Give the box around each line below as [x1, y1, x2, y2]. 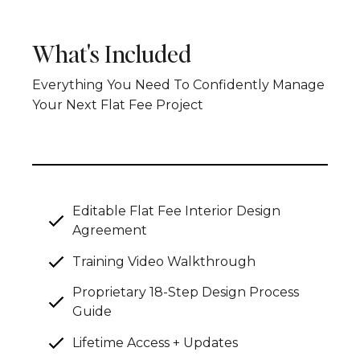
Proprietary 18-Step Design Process [72, 284, 299, 301]
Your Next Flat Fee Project [32, 97, 203, 113]
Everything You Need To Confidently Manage [32, 77, 325, 93]
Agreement [72, 223, 147, 239]
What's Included [32, 38, 191, 69]
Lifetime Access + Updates [72, 334, 238, 350]
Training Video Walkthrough [72, 253, 256, 269]
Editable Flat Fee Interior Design [72, 203, 280, 219]
